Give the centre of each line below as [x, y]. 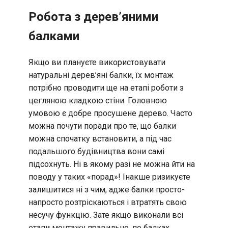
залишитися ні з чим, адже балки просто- [107, 190]
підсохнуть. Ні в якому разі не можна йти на [112, 164]
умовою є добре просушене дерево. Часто [110, 113]
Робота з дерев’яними [93, 17]
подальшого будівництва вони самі [96, 152]
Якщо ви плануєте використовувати [97, 63]
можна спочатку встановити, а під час [100, 139]
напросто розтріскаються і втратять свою [108, 203]
